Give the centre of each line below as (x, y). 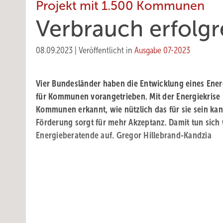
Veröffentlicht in (107, 50)
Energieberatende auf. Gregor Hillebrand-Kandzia (124, 135)
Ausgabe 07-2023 (162, 50)
